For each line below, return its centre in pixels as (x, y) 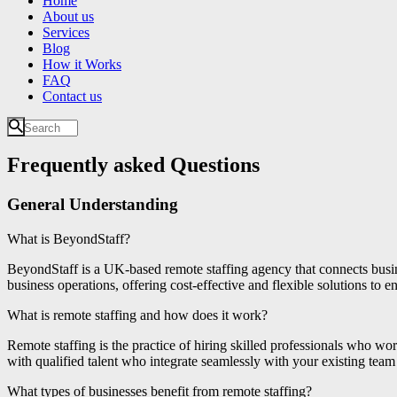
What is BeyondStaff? (69, 239)
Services (66, 32)
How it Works (82, 64)
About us (68, 16)
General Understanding (93, 205)
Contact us (72, 96)
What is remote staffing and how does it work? (137, 315)
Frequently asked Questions (133, 165)
